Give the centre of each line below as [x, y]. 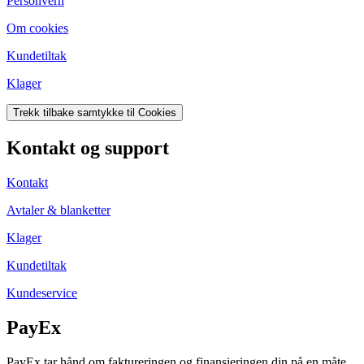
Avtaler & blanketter [58, 210]
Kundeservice [42, 293]
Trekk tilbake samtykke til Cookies [95, 113]
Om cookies [37, 28]
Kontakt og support [88, 148]
